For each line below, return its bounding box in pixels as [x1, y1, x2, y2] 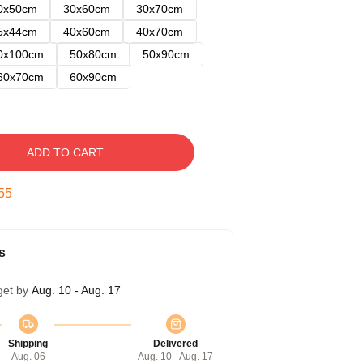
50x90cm [143, 48, 190, 61]
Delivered [153, 338, 198, 349]
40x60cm [63, 25, 110, 38]
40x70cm [136, 25, 183, 38]
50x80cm [70, 48, 117, 61]
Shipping [8, 338, 48, 349]
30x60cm [63, 2, 110, 15]
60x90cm [70, 70, 117, 83]
